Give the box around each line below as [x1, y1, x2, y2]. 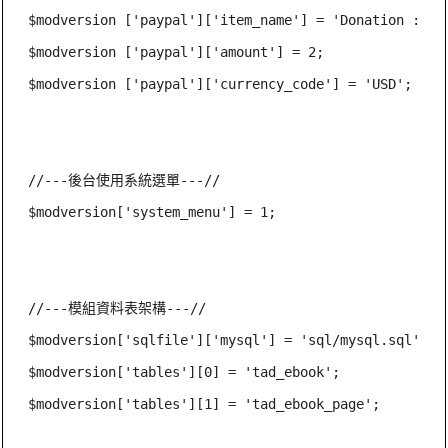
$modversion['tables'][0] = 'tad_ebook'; [28, 363, 341, 380]
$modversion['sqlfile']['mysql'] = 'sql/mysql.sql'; [28, 331, 429, 348]
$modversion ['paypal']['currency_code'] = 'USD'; [28, 75, 413, 92]
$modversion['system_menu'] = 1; [28, 203, 277, 220]
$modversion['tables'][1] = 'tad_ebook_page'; [28, 395, 381, 412]
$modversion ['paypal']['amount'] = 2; [28, 43, 325, 60]
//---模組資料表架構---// [28, 299, 207, 316]
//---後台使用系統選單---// [28, 171, 221, 188]
